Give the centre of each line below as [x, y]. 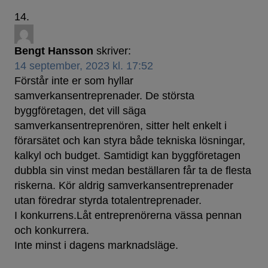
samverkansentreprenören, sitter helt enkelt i [121, 126]
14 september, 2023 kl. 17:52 [84, 66]
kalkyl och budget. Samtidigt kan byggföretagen [127, 156]
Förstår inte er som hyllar [74, 81]
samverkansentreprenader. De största [104, 96]
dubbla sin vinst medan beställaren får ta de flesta [133, 171]
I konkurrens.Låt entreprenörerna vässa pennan [128, 216]
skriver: [114, 51]
